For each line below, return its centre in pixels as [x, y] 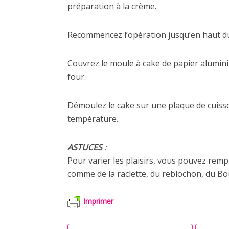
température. [93, 119]
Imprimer [98, 201]
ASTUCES [85, 147]
